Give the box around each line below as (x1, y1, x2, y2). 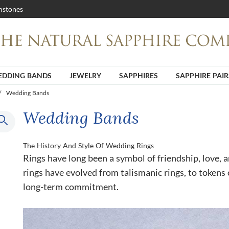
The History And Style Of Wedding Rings (23, 141, 154, 150)
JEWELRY (70, 71, 101, 80)
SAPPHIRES (119, 71, 158, 80)
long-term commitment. (23, 180, 119, 192)
